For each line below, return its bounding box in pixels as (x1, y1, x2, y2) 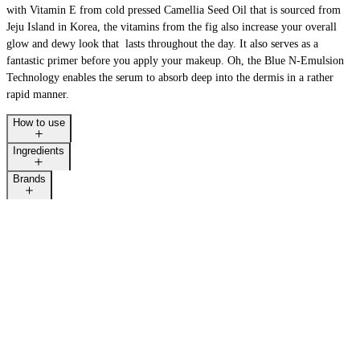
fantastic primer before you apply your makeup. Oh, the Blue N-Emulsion (6, 54, 344, 67)
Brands (13, 173, 46, 186)
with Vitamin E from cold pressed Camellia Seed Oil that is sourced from (6, 3, 341, 16)
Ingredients (13, 145, 64, 157)
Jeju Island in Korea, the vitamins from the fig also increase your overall (6, 20, 337, 33)
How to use (13, 116, 65, 129)
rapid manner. (6, 88, 69, 100)
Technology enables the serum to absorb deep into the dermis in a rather (6, 71, 333, 84)
